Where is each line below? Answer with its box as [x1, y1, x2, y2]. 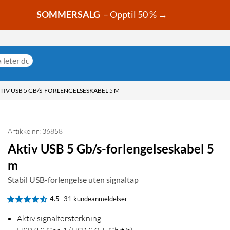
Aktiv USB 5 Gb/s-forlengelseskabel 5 [8, 141, 214, 157]
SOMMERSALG [36, 9, 100, 21]
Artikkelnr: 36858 [8, 127, 63, 136]
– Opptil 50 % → [100, 9, 169, 21]
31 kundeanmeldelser [64, 195, 127, 203]
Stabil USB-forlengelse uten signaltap [8, 175, 139, 185]
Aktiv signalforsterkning [17, 213, 101, 224]
